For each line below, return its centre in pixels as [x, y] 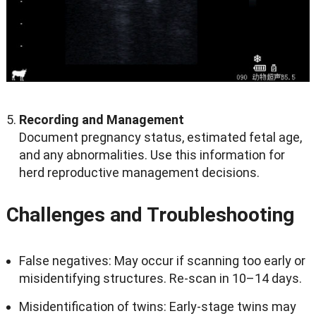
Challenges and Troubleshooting [150, 214]
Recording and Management [101, 119]
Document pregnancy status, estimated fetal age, [160, 137]
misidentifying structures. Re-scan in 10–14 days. [160, 278]
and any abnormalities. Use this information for [152, 154]
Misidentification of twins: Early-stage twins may [157, 306]
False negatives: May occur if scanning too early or [162, 260]
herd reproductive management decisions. [139, 172]
